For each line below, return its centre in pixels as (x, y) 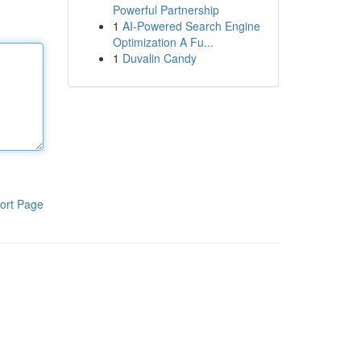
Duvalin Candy (159, 58)
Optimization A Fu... (163, 42)
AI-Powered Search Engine (191, 26)
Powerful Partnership (166, 10)
